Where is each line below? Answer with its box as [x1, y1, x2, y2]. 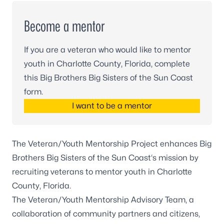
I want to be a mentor [72, 101, 152, 110]
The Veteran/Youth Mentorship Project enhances [12, 139, 199, 148]
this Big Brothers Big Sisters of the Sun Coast [24, 73, 193, 82]
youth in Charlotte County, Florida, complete [24, 59, 190, 68]
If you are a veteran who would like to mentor [24, 45, 191, 54]
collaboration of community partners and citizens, [12, 209, 200, 218]
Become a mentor [24, 17, 105, 35]
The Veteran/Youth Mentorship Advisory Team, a [12, 195, 194, 204]
